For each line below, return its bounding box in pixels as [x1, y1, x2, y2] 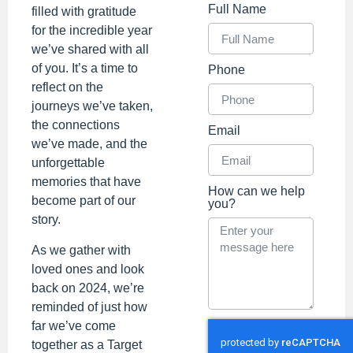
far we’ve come [32, 318, 116, 333]
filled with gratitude [32, 5, 136, 19]
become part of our [32, 194, 136, 208]
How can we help [208, 184, 305, 199]
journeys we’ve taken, [32, 99, 153, 113]
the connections [32, 118, 120, 132]
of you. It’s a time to [32, 61, 138, 76]
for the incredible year [32, 24, 152, 38]
